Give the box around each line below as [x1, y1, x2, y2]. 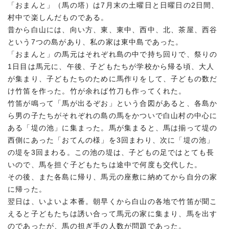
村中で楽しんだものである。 [8, 13, 109, 21]
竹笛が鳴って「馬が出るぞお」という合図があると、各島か [8, 99, 218, 107]
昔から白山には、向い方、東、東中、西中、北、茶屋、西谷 [8, 26, 218, 34]
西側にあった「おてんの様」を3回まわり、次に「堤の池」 [8, 136, 215, 144]
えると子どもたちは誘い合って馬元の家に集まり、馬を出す [8, 210, 218, 218]
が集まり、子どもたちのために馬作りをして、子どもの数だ [8, 75, 218, 83]
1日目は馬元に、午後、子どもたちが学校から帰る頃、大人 [8, 62, 215, 71]
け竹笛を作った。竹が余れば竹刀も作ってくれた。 [8, 87, 187, 95]
